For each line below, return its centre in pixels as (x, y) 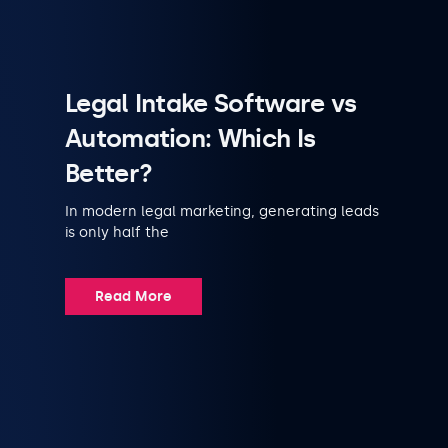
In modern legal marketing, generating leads (222, 211)
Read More (133, 296)
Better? (109, 173)
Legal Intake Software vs (211, 103)
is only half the (117, 232)
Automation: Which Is (190, 138)
